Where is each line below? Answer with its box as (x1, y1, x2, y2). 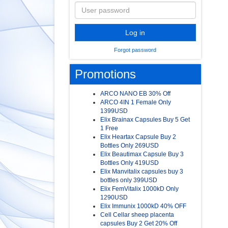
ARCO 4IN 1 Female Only (100, 99, 171, 106)
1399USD (100, 107, 128, 115)
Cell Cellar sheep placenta (100, 211, 174, 219)
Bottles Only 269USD (100, 142, 159, 150)
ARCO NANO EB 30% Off (100, 90, 170, 98)
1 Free (100, 125, 118, 132)
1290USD (100, 194, 128, 202)
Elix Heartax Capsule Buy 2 (100, 133, 176, 141)
